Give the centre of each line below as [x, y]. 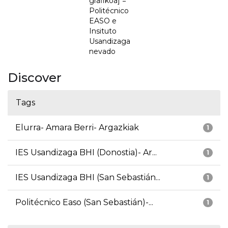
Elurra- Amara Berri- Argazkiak [77, 128]
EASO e [103, 21]
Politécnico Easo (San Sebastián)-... [84, 203]
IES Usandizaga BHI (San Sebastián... [88, 178]
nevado [102, 52]
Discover [35, 78]
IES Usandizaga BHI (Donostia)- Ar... [86, 153]
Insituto [103, 31]
